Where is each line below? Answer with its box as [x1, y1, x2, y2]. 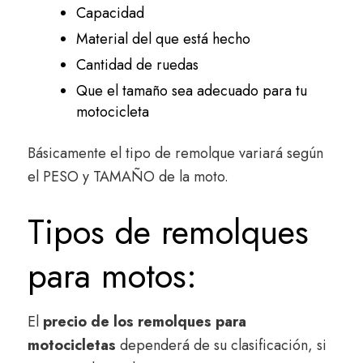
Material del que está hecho [76, 28, 250, 50]
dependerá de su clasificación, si [120, 335, 327, 357]
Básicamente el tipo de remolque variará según [28, 143, 323, 164]
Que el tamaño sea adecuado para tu [76, 80, 307, 102]
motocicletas [28, 335, 120, 357]
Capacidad [76, 2, 144, 24]
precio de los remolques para [43, 311, 246, 333]
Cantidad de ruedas [76, 54, 199, 76]
